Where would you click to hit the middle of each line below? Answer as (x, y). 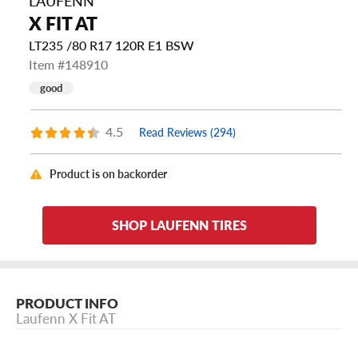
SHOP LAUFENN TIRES (179, 225)
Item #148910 (68, 65)
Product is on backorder (108, 174)
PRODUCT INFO (67, 303)
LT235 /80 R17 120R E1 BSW (111, 46)
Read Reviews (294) (187, 132)
